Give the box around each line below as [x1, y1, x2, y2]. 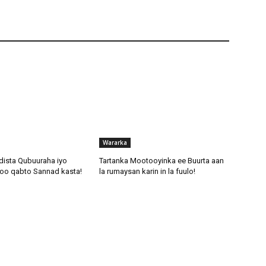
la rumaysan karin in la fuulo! [99, 166, 196, 176]
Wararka [103, 138, 128, 147]
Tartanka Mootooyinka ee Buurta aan [99, 156, 224, 165]
